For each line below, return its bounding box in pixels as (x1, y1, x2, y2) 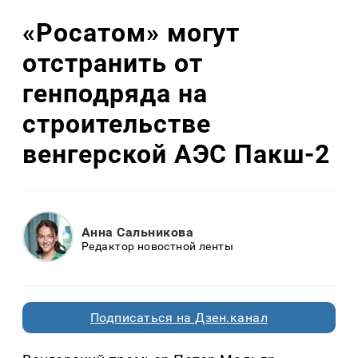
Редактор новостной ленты (82, 239, 234, 253)
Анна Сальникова (82, 224, 194, 240)
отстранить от (22, 47, 203, 78)
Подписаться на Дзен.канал (90, 310, 268, 326)
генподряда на (22, 78, 208, 109)
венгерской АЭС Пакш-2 (22, 138, 331, 169)
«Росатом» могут (22, 17, 241, 48)
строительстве (22, 108, 211, 139)
